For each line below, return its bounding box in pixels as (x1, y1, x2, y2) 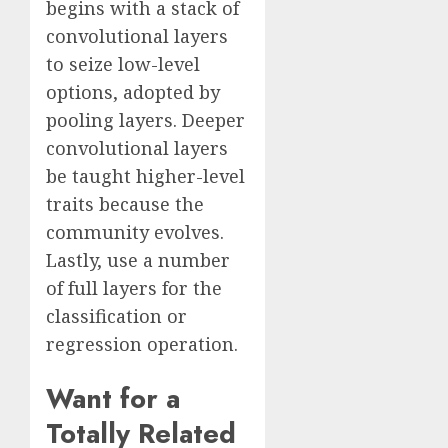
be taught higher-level (46, 164, 245, 189)
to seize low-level (46, 52, 200, 77)
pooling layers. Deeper (46, 108, 245, 133)
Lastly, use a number (46, 248, 230, 273)
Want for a (46, 378, 180, 418)
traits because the (46, 192, 204, 217)
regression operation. (46, 332, 238, 357)
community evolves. (46, 220, 224, 245)
